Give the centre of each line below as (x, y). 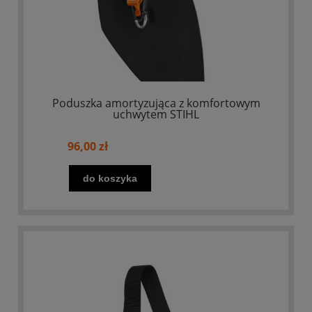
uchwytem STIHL (156, 115)
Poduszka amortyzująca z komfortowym (156, 103)
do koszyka (110, 178)
